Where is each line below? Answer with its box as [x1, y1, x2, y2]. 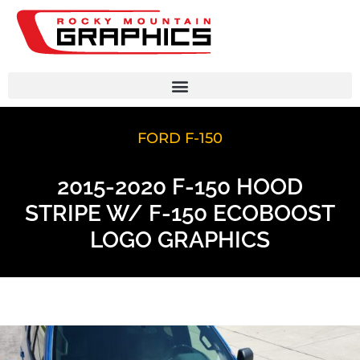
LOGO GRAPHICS [90, 227, 270, 253]
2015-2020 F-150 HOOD [57, 174, 303, 200]
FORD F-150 [137, 129, 223, 147]
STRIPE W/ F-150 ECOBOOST [25, 200, 335, 227]
